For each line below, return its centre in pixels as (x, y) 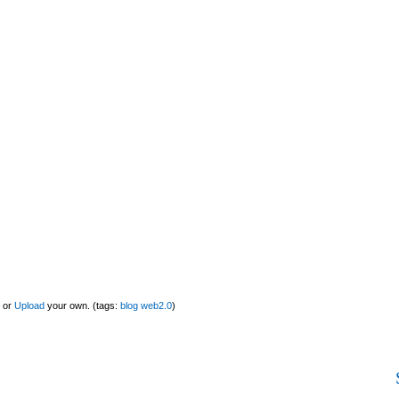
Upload (29, 305)
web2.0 (156, 305)
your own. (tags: (82, 305)
